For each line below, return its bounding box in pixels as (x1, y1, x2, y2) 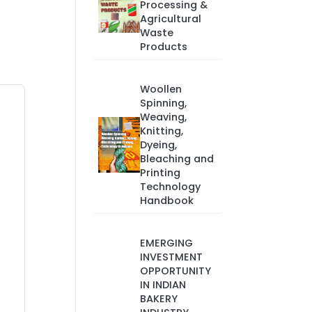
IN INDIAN (139, 278, 186, 292)
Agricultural (139, 12, 201, 26)
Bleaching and (139, 152, 214, 166)
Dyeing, (139, 138, 177, 152)
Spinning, (139, 96, 187, 110)
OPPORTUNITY (139, 264, 211, 278)
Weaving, (139, 110, 187, 124)
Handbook (139, 194, 194, 208)
